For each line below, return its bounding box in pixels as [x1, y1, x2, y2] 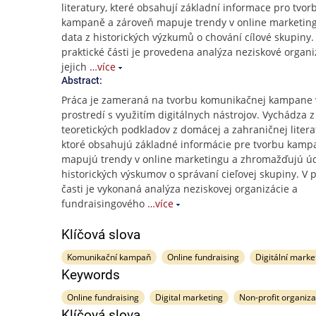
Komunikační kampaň [67, 251, 151, 263]
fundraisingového [61, 197, 145, 210]
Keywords [61, 267, 120, 283]
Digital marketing [154, 291, 223, 303]
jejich [61, 60, 87, 73]
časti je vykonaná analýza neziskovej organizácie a [61, 182, 298, 195]
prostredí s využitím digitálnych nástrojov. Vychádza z [61, 108, 315, 121]
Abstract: [61, 75, 102, 86]
